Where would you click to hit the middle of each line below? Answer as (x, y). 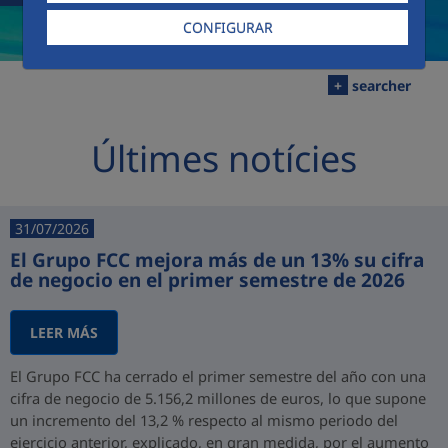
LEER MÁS (64, 332)
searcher (379, 85)
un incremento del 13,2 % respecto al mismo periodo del (204, 420)
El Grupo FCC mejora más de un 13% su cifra (217, 260)
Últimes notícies (224, 158)
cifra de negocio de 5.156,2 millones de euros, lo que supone (218, 398)
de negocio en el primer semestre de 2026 (207, 280)
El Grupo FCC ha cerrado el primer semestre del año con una (218, 376)
